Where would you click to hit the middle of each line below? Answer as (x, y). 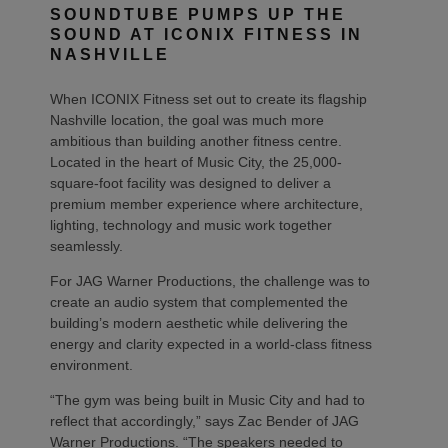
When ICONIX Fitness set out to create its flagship (208, 98)
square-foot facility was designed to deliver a (190, 182)
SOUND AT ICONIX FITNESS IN (206, 34)
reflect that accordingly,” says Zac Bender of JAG (204, 420)
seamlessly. (86, 245)
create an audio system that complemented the (199, 301)
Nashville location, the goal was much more (187, 119)
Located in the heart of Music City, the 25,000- (196, 161)
